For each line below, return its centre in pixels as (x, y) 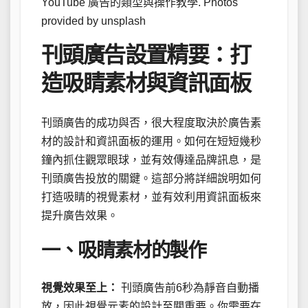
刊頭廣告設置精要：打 (146, 55)
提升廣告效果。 (80, 215)
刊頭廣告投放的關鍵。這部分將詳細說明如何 (151, 178)
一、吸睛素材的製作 (124, 250)
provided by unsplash (93, 21)
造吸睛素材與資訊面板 (146, 84)
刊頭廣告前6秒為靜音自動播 (189, 288)
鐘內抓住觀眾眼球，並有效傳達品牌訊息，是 (151, 159)
